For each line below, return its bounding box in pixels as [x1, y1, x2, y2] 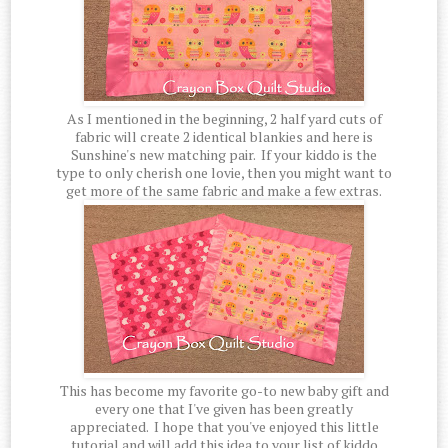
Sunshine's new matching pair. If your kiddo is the [71, 145, 377, 165]
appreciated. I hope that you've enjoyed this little [69, 417, 379, 437]
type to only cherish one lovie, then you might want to [56, 163, 392, 183]
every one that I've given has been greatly [95, 399, 353, 419]
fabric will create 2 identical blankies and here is [75, 127, 373, 147]
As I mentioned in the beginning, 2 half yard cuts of [66, 109, 382, 129]
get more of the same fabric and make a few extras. [66, 181, 382, 201]
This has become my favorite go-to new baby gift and [59, 381, 389, 401]
